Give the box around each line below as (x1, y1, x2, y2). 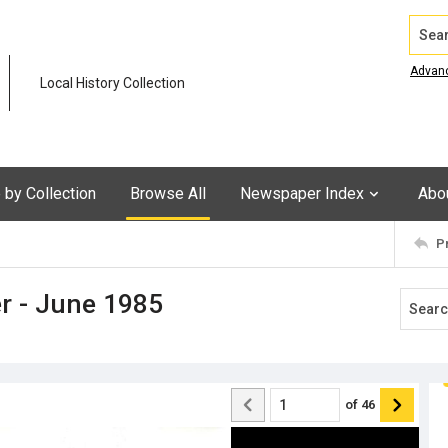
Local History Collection (40, 75, 185, 92)
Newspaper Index (240, 183, 364, 203)
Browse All (130, 183, 206, 203)
